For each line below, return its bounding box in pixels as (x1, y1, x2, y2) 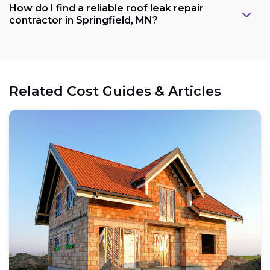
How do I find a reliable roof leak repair (9, 2, 204, 14)
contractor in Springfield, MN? (9, 14, 158, 26)
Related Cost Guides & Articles (9, 83, 221, 99)
